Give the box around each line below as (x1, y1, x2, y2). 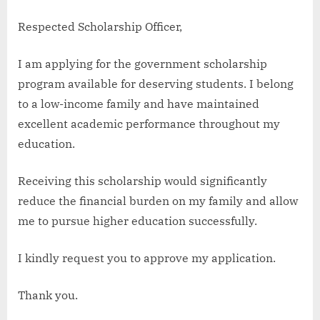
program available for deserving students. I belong (18, 76, 294, 91)
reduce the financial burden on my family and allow (18, 194, 298, 209)
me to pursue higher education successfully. (18, 214, 257, 229)
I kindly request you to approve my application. (18, 251, 276, 266)
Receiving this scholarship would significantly (18, 174, 267, 189)
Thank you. (18, 288, 78, 303)
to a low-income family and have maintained (18, 96, 259, 111)
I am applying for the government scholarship (18, 56, 267, 71)
